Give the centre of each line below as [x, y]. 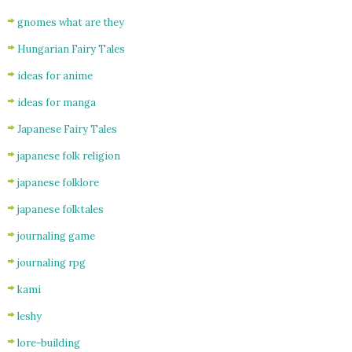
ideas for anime [55, 75]
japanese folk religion [69, 156]
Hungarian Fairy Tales [71, 49]
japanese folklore [58, 182]
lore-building [49, 343]
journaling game [56, 236]
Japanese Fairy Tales [67, 129]
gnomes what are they [71, 22]
